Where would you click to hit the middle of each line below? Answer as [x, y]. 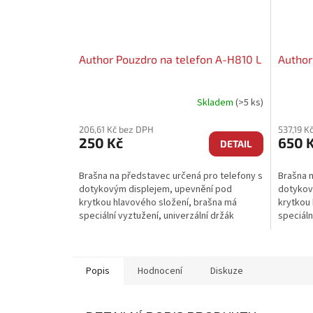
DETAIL [236, 143]
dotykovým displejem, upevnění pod [155, 189]
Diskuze [227, 271]
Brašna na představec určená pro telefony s [171, 176]
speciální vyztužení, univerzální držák [156, 216]
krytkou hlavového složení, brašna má [158, 202]
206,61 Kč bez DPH [116, 129]
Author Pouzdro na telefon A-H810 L [170, 59]
